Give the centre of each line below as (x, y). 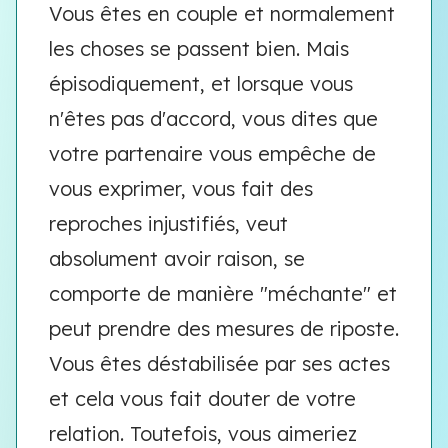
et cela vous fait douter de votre (202, 398)
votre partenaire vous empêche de (212, 153)
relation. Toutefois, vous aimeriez (203, 433)
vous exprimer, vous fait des (181, 188)
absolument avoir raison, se (177, 258)
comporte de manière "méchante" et (223, 293)
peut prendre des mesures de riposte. (224, 328)
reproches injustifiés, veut (168, 223)
